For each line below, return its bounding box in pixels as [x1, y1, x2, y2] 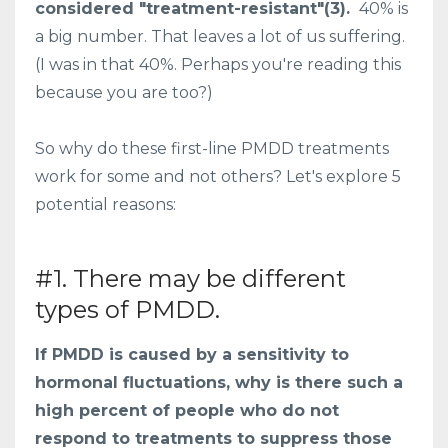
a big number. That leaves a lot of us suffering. [35, 26, 405, 46]
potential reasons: [35, 194, 176, 214]
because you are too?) [35, 82, 213, 102]
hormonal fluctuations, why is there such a [35, 372, 403, 392]
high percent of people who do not [35, 400, 339, 420]
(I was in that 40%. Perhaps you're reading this [35, 54, 401, 74]
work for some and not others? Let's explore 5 [35, 166, 401, 186]
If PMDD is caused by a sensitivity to [35, 344, 349, 364]
